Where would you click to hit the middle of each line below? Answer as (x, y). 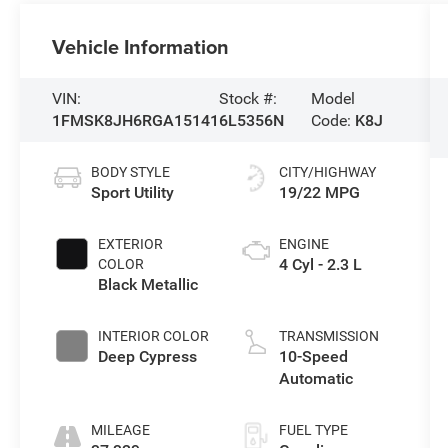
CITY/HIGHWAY (327, 171)
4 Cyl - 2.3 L (320, 264)
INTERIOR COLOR (154, 335)
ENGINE (303, 243)
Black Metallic (148, 284)
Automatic (315, 378)
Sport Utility (133, 192)
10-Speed (313, 356)
